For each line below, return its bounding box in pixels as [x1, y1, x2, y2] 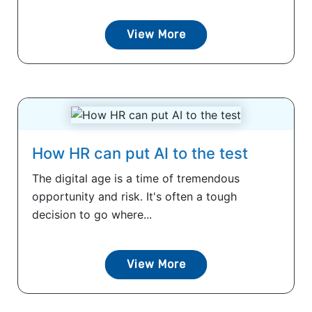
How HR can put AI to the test [32, 143, 248, 162]
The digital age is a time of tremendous [32, 171, 240, 185]
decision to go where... [32, 207, 152, 221]
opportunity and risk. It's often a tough [32, 189, 237, 203]
